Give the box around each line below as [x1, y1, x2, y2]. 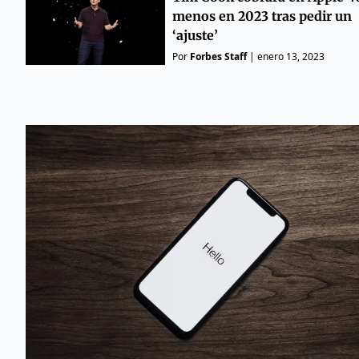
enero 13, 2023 [256, 49, 325, 63]
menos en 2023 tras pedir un [171, 7, 352, 24]
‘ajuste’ [171, 26, 218, 43]
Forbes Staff [189, 49, 247, 63]
